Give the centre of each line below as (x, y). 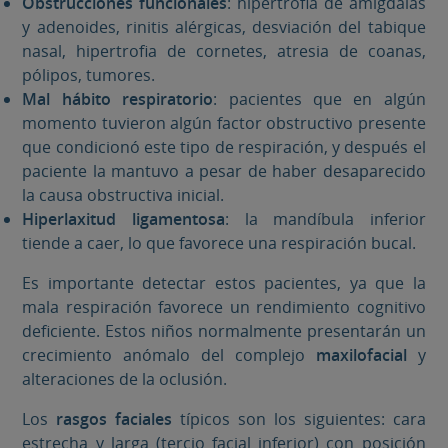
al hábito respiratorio (125, 99)
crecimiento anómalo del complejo (169, 355)
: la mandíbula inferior (325, 219)
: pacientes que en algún (319, 99)
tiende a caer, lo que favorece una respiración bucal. (219, 243)
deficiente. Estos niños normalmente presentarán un (224, 331)
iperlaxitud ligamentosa (129, 219)
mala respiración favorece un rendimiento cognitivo (224, 307)
